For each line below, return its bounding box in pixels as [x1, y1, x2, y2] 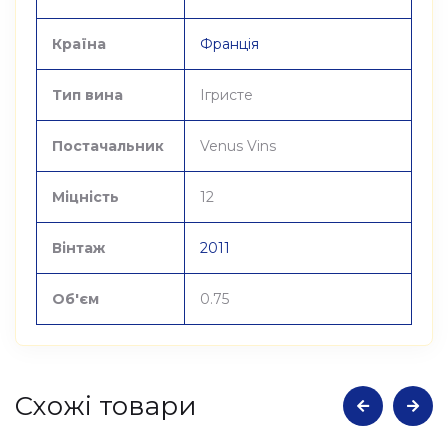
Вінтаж [52, 239, 105, 257]
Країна [52, 35, 106, 53]
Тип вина [52, 86, 123, 104]
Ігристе [200, 86, 253, 104]
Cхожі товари [15, 390, 197, 422]
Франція [200, 35, 259, 53]
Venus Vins [200, 137, 276, 155]
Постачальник [52, 137, 164, 155]
